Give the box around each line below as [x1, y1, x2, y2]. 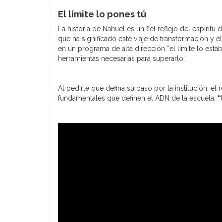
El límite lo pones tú [58, 8, 146, 19]
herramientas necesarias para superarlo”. [58, 54, 187, 62]
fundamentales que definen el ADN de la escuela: [58, 94, 218, 102]
